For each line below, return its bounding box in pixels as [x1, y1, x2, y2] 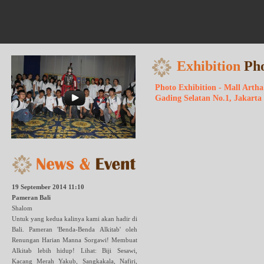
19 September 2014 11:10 [12, 183, 84, 190]
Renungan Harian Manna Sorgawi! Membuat [12, 236, 137, 243]
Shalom [12, 204, 32, 212]
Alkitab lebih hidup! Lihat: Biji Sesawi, [12, 247, 137, 254]
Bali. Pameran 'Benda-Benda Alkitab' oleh [12, 226, 137, 233]
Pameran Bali [12, 194, 51, 201]
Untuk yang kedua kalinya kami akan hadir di [12, 215, 137, 222]
